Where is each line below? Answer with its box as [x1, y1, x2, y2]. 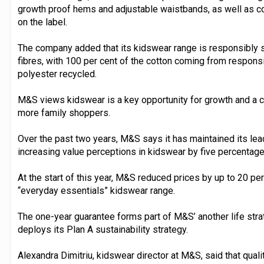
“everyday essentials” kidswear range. [17, 184, 175, 196]
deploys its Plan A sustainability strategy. [17, 223, 188, 235]
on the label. [17, 16, 67, 28]
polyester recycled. [17, 68, 97, 80]
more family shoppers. [17, 107, 110, 118]
